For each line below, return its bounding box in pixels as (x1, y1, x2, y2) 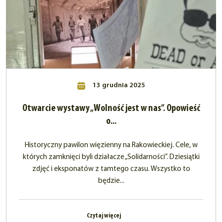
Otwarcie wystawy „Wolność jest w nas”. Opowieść (22, 104, 200, 114)
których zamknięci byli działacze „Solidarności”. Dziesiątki (22, 154, 200, 162)
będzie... (98, 177, 124, 185)
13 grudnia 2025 (91, 82, 145, 90)
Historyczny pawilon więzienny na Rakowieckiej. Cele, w (24, 142, 198, 150)
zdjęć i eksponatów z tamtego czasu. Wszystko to (32, 166, 190, 173)
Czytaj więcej (86, 212, 122, 220)
